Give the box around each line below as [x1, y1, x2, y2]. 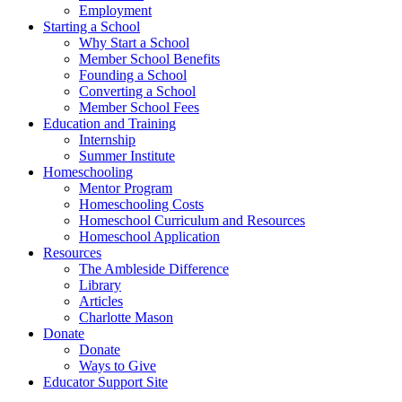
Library [79, 277, 121, 293]
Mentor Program [79, 180, 172, 197]
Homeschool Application [79, 229, 220, 245]
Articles [79, 293, 123, 310]
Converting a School [79, 83, 196, 100]
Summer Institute [79, 148, 175, 164]
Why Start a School [79, 35, 189, 51]
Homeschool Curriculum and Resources [79, 213, 305, 229]
